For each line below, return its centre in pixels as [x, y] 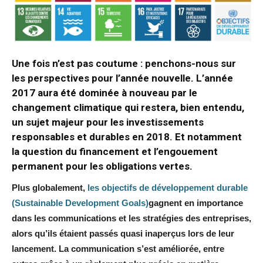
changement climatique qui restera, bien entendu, [128, 108]
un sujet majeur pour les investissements [108, 122]
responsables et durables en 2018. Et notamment [127, 137]
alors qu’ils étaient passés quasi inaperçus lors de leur [123, 234]
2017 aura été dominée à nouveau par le [104, 93]
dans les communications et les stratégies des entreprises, [131, 218]
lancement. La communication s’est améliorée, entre [118, 249]
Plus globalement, [50, 188]
